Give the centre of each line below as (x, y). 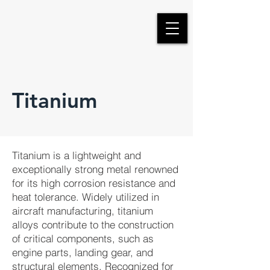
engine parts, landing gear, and (83, 252)
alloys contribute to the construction (93, 224)
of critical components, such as (83, 238)
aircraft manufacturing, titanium (83, 211)
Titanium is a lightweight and (77, 155)
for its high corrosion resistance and (94, 183)
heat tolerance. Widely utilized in (86, 197)
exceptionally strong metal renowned (95, 169)
